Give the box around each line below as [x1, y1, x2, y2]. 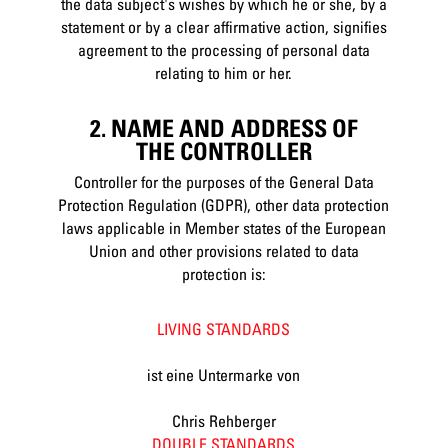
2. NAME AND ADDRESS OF [90, 113, 358, 142]
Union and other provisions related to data [88, 240, 359, 261]
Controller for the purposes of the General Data [73, 171, 374, 192]
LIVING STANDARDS [157, 318, 291, 339]
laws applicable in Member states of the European [61, 217, 386, 238]
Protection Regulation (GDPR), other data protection [58, 194, 390, 215]
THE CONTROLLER [136, 136, 312, 165]
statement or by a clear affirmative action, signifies [60, 16, 387, 37]
